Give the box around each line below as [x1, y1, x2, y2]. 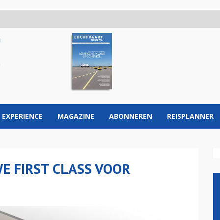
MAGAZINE [57, 111, 94, 121]
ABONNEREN [109, 111, 152, 121]
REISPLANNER [167, 111, 214, 121]
